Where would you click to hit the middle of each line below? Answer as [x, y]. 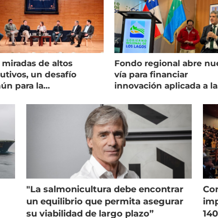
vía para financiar [151, 74]
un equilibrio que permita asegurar [105, 202]
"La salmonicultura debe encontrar [105, 190]
